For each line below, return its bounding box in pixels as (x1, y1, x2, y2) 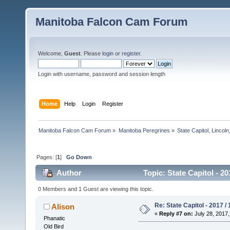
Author (56, 168, 82, 178)
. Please (81, 50, 102, 56)
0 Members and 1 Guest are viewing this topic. (38, 185, 154, 192)
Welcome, (38, 50, 64, 56)
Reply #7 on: (159, 210, 193, 217)
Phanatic (43, 215, 65, 221)
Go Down (66, 154, 92, 160)
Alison (51, 202, 75, 211)
